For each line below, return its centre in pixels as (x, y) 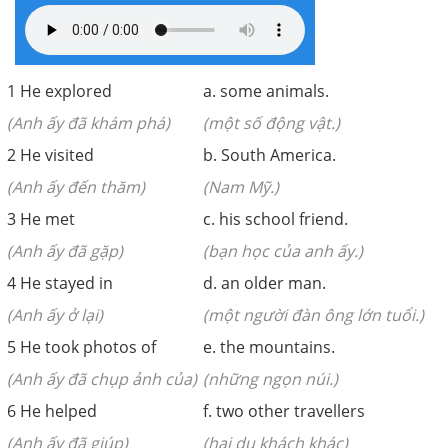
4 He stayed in (60, 282)
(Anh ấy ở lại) (55, 314)
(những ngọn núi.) (270, 378)
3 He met (41, 218)
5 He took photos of (81, 346)
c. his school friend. (275, 218)
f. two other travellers (284, 410)
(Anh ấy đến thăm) (76, 186)
